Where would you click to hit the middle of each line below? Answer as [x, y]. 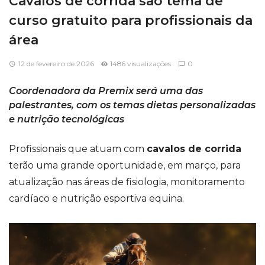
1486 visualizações [141, 64]
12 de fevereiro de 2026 [56, 64]
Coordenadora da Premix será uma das [106, 91]
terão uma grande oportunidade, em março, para [125, 165]
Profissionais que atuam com [78, 149]
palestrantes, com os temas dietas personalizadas [132, 105]
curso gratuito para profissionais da [131, 20]
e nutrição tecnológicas [67, 119]
